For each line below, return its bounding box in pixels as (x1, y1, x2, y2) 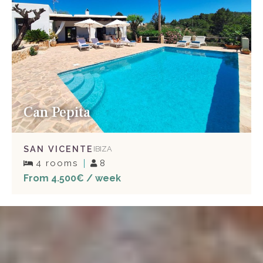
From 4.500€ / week (23, 173, 121, 184)
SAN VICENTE (23, 143, 93, 154)
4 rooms (36, 158, 78, 169)
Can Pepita (23, 103, 90, 122)
